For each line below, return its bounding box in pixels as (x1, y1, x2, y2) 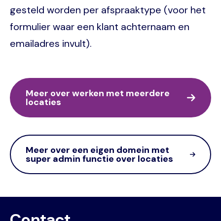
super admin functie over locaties (26, 153, 173, 165)
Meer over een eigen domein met (26, 144, 169, 156)
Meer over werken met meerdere (26, 87, 170, 100)
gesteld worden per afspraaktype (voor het (10, 3, 206, 17)
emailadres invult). (10, 37, 92, 50)
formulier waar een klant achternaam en (10, 20, 189, 34)
